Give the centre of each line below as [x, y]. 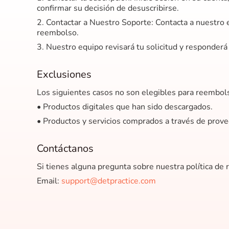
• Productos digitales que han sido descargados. [125, 107]
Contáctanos [65, 148]
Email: [49, 181]
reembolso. [58, 33]
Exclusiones [64, 74]
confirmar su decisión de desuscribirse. [108, 8]
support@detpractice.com [109, 181]
